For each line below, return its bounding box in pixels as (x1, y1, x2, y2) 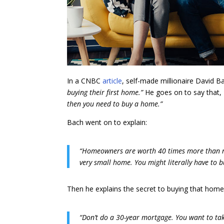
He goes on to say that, (145, 87, 222, 97)
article (102, 75, 122, 85)
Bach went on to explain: (67, 117, 147, 127)
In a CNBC (67, 75, 103, 85)
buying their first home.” (67, 87, 145, 97)
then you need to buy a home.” (67, 98, 163, 108)
